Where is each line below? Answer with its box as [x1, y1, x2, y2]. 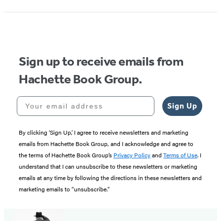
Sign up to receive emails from [19, 53, 184, 69]
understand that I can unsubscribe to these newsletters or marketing [19, 161, 197, 171]
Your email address [16, 95, 98, 104]
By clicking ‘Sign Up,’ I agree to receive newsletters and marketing [19, 127, 188, 137]
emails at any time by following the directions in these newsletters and [19, 173, 202, 182]
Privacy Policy [113, 150, 150, 159]
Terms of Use [163, 150, 197, 159]
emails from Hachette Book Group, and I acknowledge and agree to [19, 139, 193, 148]
